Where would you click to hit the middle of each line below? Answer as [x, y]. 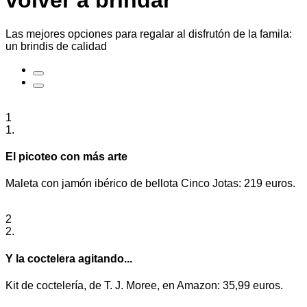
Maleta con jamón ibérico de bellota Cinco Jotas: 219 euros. [150, 184]
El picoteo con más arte [66, 157]
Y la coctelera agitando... [69, 258]
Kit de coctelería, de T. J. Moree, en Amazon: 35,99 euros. [144, 285]
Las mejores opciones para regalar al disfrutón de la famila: [149, 34]
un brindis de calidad [56, 46]
